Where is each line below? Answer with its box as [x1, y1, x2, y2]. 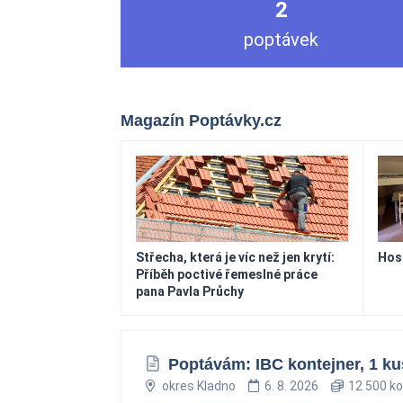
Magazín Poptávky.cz [121, 112, 282, 130]
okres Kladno [161, 379, 236, 393]
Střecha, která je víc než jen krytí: [136, 250, 335, 264]
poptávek [244, 29, 319, 50]
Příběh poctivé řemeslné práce [136, 267, 318, 282]
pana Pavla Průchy [136, 284, 244, 299]
